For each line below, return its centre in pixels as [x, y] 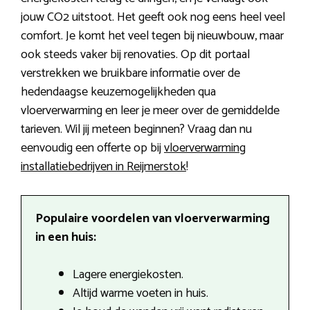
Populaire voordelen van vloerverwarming [153, 218]
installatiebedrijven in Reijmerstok [103, 166]
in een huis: [66, 237]
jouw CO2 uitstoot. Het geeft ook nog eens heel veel [153, 17]
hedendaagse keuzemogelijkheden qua [118, 92]
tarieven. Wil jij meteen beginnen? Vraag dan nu [136, 129]
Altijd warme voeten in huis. [140, 293]
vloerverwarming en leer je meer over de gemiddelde [150, 110]
